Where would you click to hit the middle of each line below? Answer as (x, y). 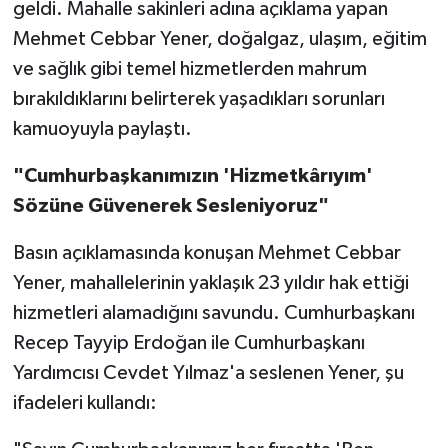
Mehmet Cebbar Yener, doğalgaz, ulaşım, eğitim (219, 38)
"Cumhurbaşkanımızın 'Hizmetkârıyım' (192, 175)
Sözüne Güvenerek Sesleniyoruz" (170, 205)
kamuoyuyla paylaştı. (102, 128)
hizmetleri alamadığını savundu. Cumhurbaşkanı (213, 312)
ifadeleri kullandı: (84, 402)
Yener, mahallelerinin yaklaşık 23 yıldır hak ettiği (210, 282)
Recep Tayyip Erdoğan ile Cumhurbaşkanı (188, 342)
